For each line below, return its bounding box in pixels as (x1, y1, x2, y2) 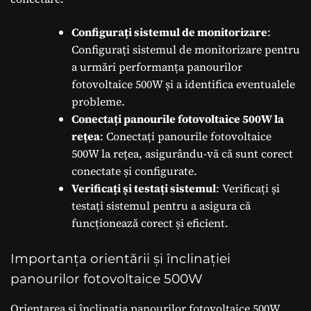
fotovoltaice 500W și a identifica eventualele (72, 76, 295, 92)
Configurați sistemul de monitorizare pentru (72, 41, 300, 57)
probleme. (72, 93, 125, 109)
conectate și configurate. (72, 162, 197, 178)
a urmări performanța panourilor (72, 58, 242, 74)
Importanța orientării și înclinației (10, 250, 230, 267)
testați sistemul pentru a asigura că (72, 197, 251, 213)
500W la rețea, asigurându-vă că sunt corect (72, 145, 293, 161)
